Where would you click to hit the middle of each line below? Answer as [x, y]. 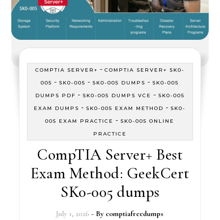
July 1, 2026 [73, 214]
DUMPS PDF [55, 96]
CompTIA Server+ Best [110, 154]
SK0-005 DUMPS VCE [117, 96]
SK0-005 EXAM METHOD [125, 108]
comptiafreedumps [135, 214]
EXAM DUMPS [57, 108]
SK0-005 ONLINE [148, 121]
